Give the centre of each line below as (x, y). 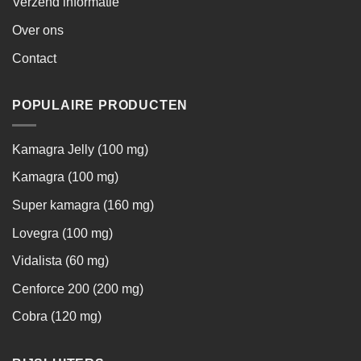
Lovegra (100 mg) (62, 233)
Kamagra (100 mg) (65, 177)
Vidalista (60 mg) (60, 261)
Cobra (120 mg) (57, 317)
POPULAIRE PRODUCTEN (100, 106)
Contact (34, 58)
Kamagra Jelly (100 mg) (80, 149)
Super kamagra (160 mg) (83, 205)
